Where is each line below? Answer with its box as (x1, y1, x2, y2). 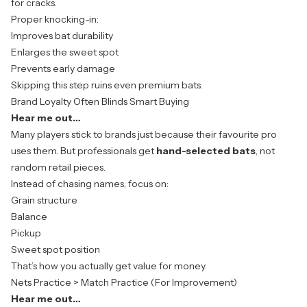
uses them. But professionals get (11, 145, 156, 158)
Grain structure (11, 194, 77, 207)
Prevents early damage (11, 62, 115, 75)
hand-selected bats (156, 145, 256, 158)
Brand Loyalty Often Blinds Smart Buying (11, 95, 189, 108)
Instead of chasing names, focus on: (11, 177, 169, 191)
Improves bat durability (11, 29, 113, 42)
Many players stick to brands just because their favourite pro (11, 128, 277, 141)
